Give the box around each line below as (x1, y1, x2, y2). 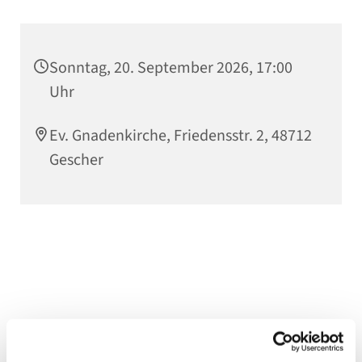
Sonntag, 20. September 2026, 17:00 (49, 57, 293, 80)
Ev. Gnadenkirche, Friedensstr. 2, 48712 (49, 124, 312, 148)
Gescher (49, 149, 103, 172)
